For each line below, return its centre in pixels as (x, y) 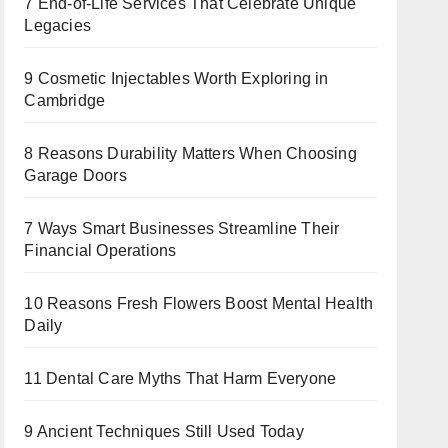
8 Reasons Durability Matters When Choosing (190, 153)
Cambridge (65, 100)
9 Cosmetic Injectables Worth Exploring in (176, 78)
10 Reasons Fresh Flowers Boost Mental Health (199, 303)
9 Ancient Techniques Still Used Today (164, 431)
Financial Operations (100, 250)
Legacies (57, 25)
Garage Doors (75, 175)
